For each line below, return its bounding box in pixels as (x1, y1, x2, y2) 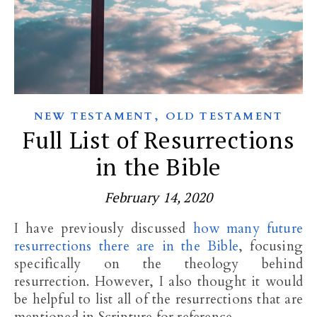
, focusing (238, 237, 303, 255)
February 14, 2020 (104, 188, 213, 206)
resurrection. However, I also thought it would (14, 272, 303, 291)
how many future (192, 219, 303, 238)
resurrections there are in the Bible (14, 237, 239, 255)
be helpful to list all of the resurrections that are (14, 290, 303, 309)
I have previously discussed (18, 219, 193, 238)
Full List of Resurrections (22, 125, 295, 155)
